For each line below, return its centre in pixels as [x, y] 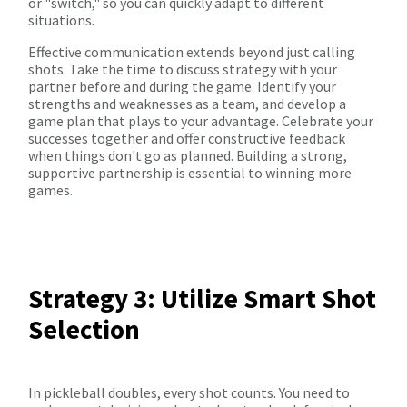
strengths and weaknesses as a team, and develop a [187, 104]
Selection [84, 330]
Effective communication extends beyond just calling [192, 52]
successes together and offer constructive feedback [187, 139]
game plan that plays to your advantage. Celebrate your [201, 121]
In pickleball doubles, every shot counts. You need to [189, 393]
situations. [61, 20]
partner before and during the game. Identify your [182, 87]
